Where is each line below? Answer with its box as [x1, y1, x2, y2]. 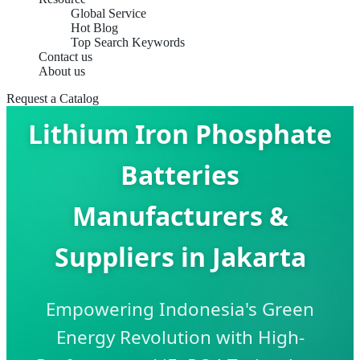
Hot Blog [71, 21, 118, 35]
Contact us [39, 50, 92, 63]
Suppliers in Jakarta [54, 239, 306, 274]
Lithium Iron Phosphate [28, 116, 332, 151]
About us [39, 64, 85, 78]
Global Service [71, 6, 146, 20]
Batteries [121, 157, 239, 192]
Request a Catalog [6, 92, 99, 105]
